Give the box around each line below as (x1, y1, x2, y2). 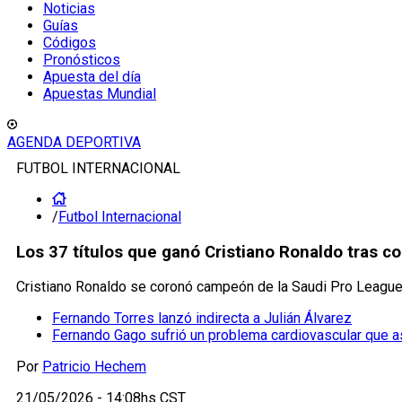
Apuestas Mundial (43, 85, 156, 102)
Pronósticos (43, 51, 120, 68)
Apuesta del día (43, 68, 141, 85)
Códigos (43, 34, 96, 51)
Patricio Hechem (42, 358, 146, 376)
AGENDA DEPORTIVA (7, 134, 141, 151)
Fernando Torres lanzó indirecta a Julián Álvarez (52, 310, 352, 328)
